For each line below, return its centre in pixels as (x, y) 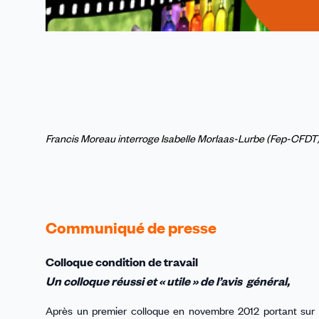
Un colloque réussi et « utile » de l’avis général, (168, 281)
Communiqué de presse (131, 228)
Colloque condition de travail (122, 262)
